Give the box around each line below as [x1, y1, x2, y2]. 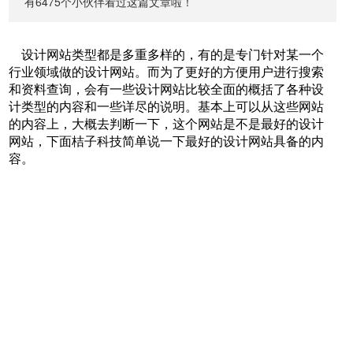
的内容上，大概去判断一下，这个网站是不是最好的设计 [9, 114, 325, 132]
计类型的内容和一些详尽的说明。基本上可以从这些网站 [9, 97, 325, 115]
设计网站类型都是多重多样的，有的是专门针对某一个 [9, 45, 325, 63]
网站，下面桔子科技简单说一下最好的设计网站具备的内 [9, 132, 325, 150]
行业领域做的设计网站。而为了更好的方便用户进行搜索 [9, 62, 325, 80]
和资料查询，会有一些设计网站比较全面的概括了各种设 [9, 80, 325, 98]
